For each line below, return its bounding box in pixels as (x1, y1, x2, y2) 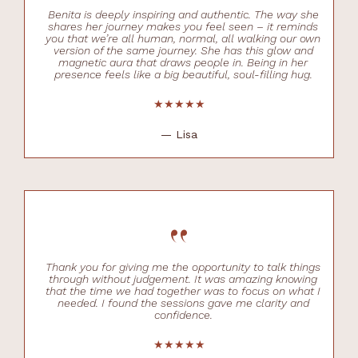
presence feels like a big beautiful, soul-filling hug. (54, 67, 312, 81)
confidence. (153, 308, 213, 321)
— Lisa (161, 127, 197, 141)
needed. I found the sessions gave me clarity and (57, 296, 309, 309)
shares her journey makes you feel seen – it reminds (48, 19, 318, 33)
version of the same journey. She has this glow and (53, 43, 313, 57)
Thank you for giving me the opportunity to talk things (46, 260, 320, 273)
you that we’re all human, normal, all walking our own (46, 31, 320, 45)
